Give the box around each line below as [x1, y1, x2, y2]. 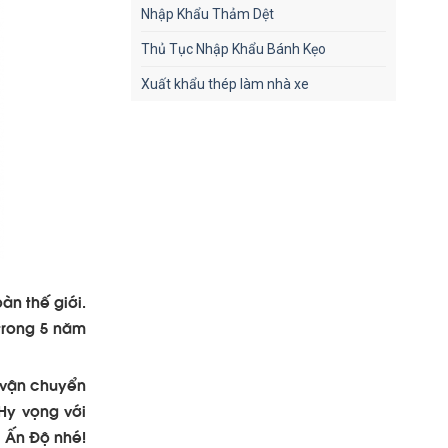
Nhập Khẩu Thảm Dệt [141, 6, 274, 22]
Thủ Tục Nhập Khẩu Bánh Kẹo [141, 41, 326, 57]
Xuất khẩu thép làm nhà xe [141, 76, 309, 92]
